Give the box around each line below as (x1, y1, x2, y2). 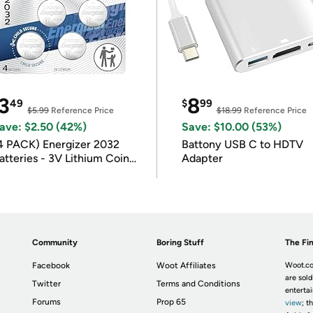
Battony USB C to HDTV (181, 138, 303, 151)
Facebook (32, 261, 71, 270)
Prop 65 (156, 297, 187, 307)
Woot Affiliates (156, 261, 217, 270)
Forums (32, 297, 61, 307)
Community (32, 238, 78, 247)
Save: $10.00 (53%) (181, 120, 282, 133)
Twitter (32, 279, 61, 289)
